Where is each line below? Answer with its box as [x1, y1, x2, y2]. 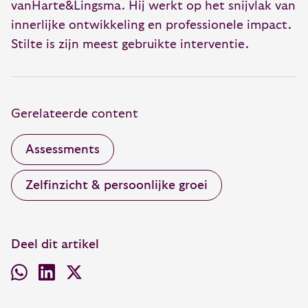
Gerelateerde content [11, 107, 138, 121]
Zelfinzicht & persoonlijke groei [25, 179, 208, 192]
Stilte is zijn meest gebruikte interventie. [11, 38, 249, 52]
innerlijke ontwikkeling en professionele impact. [11, 19, 291, 32]
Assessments [25, 143, 100, 157]
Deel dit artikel [11, 238, 99, 252]
